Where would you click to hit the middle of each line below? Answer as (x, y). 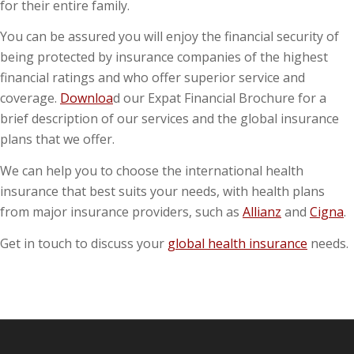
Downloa (87, 98)
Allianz (262, 212)
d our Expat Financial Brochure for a (220, 98)
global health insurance (237, 243)
